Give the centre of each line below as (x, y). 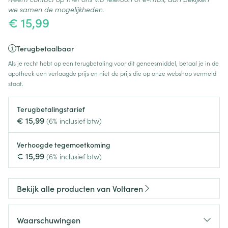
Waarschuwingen (49, 220)
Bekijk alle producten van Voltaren (80, 188)
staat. (16, 83)
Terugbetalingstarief (51, 109)
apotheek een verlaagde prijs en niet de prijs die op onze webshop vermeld (112, 73)
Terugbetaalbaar (45, 48)
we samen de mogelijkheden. (56, 9)
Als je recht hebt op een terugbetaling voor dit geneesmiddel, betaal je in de (113, 63)
